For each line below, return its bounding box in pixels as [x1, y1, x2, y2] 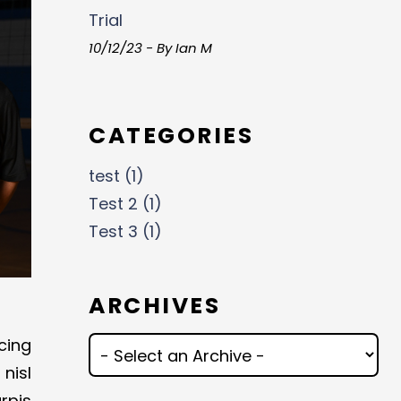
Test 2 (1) [89, 192, 163, 215]
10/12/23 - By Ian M [89, 38, 213, 57]
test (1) [89, 165, 145, 187]
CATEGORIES [89, 119, 254, 151]
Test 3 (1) [89, 220, 163, 243]
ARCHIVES [89, 290, 221, 321]
